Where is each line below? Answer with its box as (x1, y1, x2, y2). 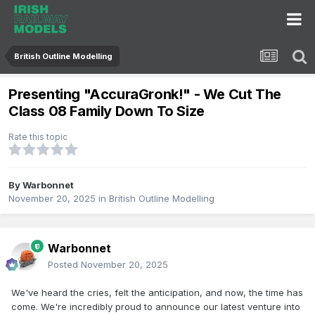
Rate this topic (8, 131, 67, 143)
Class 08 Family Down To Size (8, 103, 205, 120)
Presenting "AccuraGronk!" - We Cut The (8, 86, 281, 103)
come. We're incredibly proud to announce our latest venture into (11, 301, 300, 313)
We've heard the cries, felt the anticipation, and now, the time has (11, 287, 303, 299)
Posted (48, 259, 81, 271)
